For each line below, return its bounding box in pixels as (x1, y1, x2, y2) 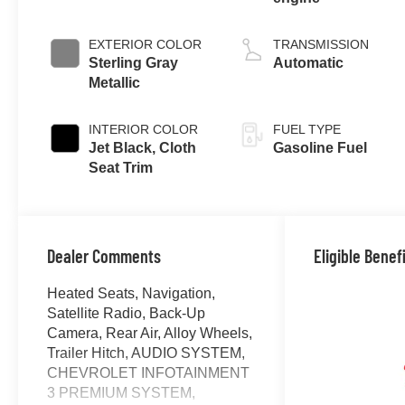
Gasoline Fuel (273, 140, 368, 156)
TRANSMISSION (273, 37, 370, 52)
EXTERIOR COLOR (89, 37, 202, 52)
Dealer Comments (47, 244, 162, 267)
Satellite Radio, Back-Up (47, 305, 206, 321)
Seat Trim (89, 160, 154, 176)
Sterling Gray (89, 55, 179, 71)
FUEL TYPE (273, 122, 342, 137)
